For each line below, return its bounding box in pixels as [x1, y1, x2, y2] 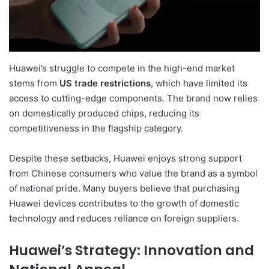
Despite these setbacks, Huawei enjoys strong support [9, 152, 242, 164]
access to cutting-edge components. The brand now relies [9, 92, 258, 104]
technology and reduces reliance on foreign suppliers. [9, 212, 239, 224]
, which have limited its [151, 77, 247, 89]
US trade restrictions [59, 77, 151, 89]
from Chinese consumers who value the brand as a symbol [9, 167, 258, 179]
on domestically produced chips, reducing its [9, 107, 199, 119]
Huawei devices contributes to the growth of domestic [9, 197, 239, 209]
